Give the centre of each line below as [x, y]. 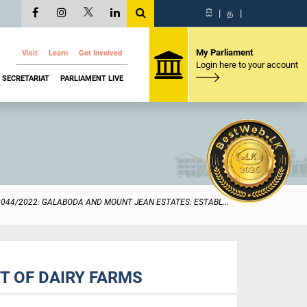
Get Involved [100, 53]
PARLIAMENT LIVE [92, 78]
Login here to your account [247, 64]
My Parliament [224, 52]
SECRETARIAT [26, 78]
